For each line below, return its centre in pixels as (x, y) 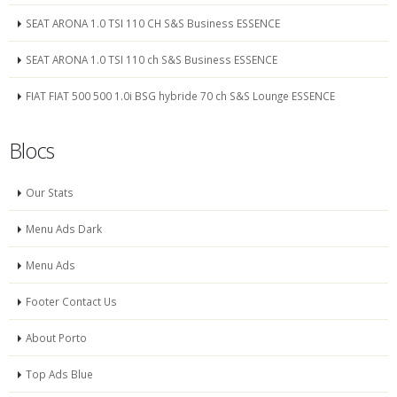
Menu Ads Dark (64, 229)
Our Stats (50, 193)
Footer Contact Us (71, 302)
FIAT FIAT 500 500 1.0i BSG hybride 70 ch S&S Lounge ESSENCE (180, 96)
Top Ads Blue (59, 374)
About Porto (56, 338)
